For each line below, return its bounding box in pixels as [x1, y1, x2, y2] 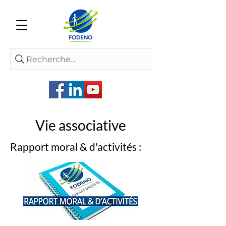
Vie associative [35, 117, 126, 134]
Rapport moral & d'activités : [10, 140, 141, 153]
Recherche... [26, 54, 75, 64]
